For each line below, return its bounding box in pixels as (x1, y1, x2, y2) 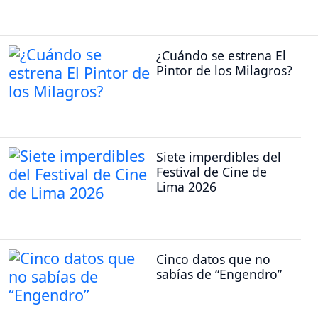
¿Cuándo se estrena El (156, 46, 286, 64)
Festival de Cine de (156, 163, 267, 181)
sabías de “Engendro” (156, 265, 282, 283)
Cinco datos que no (156, 250, 270, 268)
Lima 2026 (156, 178, 216, 196)
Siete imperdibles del (156, 148, 281, 166)
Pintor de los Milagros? (156, 61, 292, 79)
